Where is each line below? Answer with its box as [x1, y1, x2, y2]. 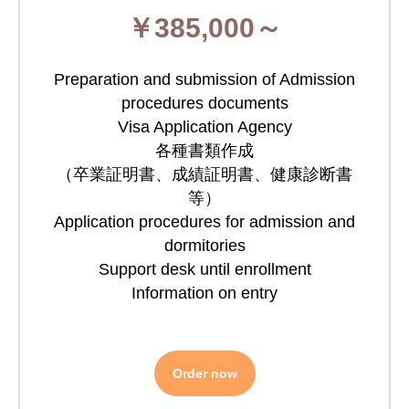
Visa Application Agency [117, 118, 292, 136]
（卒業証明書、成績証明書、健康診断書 [57, 165, 352, 184]
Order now [172, 366, 237, 381]
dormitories [163, 236, 246, 255]
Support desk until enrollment [98, 260, 311, 278]
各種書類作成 [155, 142, 254, 160]
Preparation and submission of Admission [54, 70, 355, 89]
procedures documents [121, 94, 288, 112]
